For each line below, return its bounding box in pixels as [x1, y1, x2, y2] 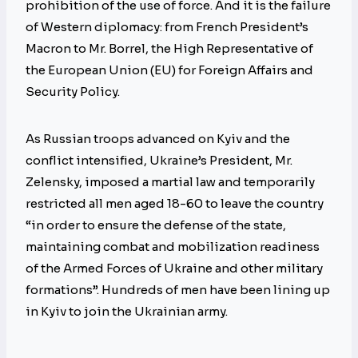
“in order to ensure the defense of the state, [26, 217, 286, 233]
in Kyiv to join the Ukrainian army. [26, 304, 228, 320]
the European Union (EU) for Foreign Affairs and [26, 62, 313, 78]
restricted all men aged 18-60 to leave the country [26, 196, 324, 212]
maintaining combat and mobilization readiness [26, 239, 320, 255]
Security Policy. [26, 84, 120, 100]
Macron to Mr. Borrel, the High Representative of [26, 41, 313, 57]
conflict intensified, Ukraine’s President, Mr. [26, 153, 292, 169]
